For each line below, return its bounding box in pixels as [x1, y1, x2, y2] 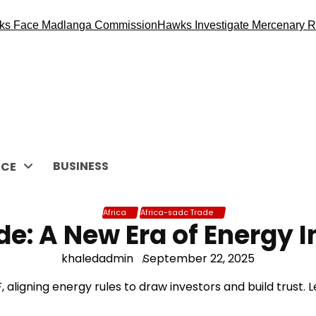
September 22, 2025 [143, 250, 255, 267]
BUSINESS [53, 158, 109, 174]
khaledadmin [61, 250, 133, 267]
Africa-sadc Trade [140, 207, 214, 218]
